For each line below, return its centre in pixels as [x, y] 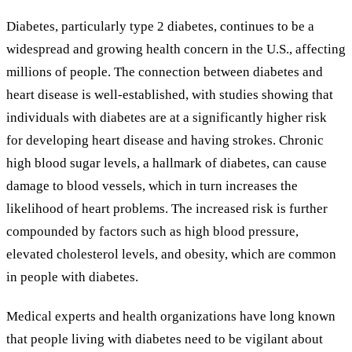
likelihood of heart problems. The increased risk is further [167, 209]
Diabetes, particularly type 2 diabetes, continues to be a [160, 27]
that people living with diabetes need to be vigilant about [165, 339]
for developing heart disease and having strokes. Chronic [165, 141]
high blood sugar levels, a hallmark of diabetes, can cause [167, 163]
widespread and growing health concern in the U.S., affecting [176, 49]
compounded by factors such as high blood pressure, [152, 232]
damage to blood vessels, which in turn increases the [152, 186]
